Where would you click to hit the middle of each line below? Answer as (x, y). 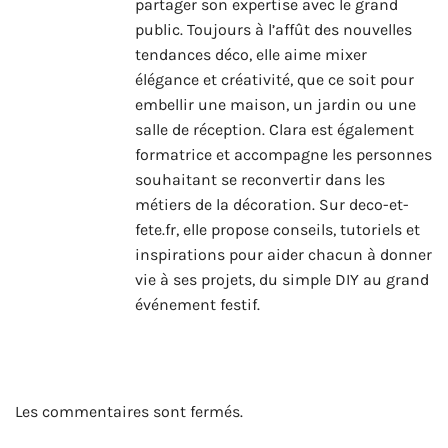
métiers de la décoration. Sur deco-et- (272, 204)
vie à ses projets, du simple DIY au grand (282, 279)
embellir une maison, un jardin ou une (275, 104)
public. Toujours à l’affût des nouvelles (273, 29)
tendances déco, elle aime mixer (251, 54)
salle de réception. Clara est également (274, 129)
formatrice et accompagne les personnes (283, 154)
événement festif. (197, 304)
